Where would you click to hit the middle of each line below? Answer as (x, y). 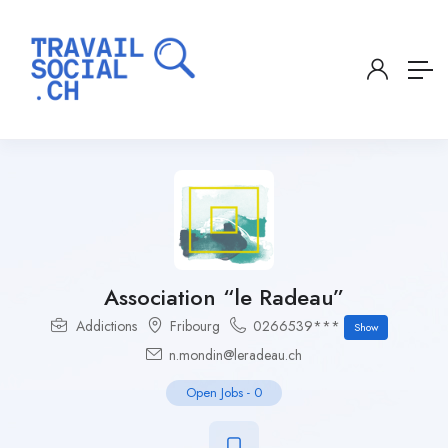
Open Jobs (214, 393)
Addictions (106, 326)
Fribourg (194, 326)
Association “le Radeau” (224, 297)
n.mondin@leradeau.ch (233, 355)
